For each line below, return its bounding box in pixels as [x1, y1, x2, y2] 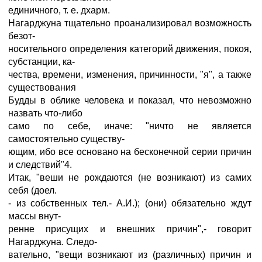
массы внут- [8, 211, 61, 221]
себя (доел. [8, 185, 57, 195]
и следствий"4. [8, 160, 72, 170]
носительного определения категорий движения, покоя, [8, 44, 251, 54]
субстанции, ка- [8, 57, 75, 67]
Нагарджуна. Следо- [8, 237, 97, 247]
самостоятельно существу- [8, 134, 125, 144]
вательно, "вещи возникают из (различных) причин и [8, 250, 251, 260]
